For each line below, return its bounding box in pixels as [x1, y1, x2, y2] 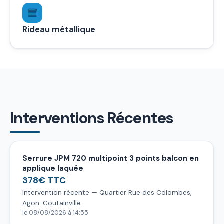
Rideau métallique [22, 23, 95, 35]
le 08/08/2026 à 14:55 [22, 208, 88, 217]
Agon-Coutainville [22, 198, 81, 207]
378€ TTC [22, 174, 66, 186]
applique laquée [22, 163, 83, 173]
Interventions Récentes [10, 107, 173, 128]
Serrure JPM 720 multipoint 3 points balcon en [22, 153, 199, 163]
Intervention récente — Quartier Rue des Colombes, [22, 188, 191, 197]
